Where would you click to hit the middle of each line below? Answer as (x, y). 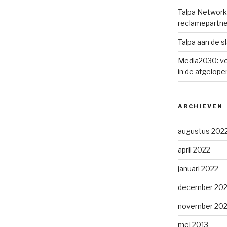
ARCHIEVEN (200, 106)
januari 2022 (198, 168)
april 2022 (194, 150)
